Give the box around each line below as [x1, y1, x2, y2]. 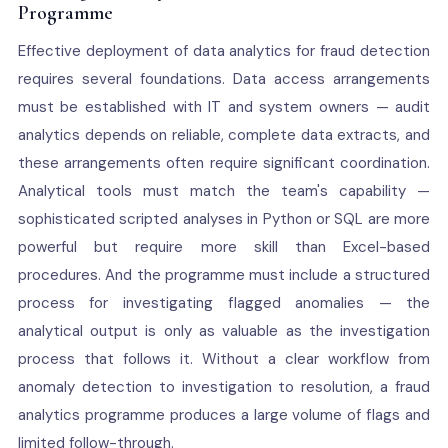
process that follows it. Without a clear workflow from [17, 349, 431, 369]
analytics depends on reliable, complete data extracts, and [17, 125, 431, 145]
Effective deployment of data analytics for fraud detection [17, 41, 431, 61]
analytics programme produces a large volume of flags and [17, 405, 431, 425]
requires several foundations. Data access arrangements [17, 69, 431, 89]
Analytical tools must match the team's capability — [17, 181, 431, 201]
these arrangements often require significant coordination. [17, 153, 431, 173]
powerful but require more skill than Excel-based [17, 237, 431, 257]
